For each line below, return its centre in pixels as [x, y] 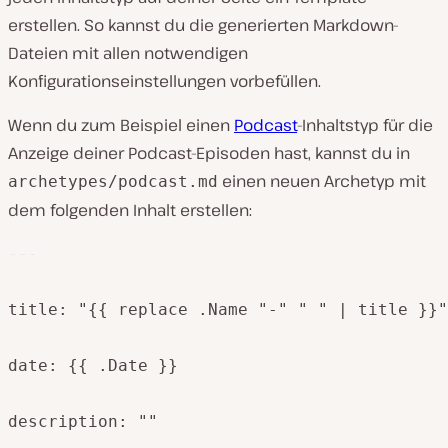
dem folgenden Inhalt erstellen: [130, 210]
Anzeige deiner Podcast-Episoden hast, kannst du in [209, 153]
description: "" [83, 422]
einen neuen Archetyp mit [322, 181]
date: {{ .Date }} [93, 366]
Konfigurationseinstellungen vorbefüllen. [164, 81]
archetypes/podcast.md [113, 182]
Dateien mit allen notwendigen [128, 53]
